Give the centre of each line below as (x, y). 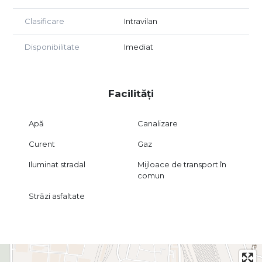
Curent (42, 144)
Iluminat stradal (57, 164)
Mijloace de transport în (182, 164)
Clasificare (44, 21)
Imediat (139, 46)
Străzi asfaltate (56, 196)
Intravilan (141, 21)
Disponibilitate (52, 46)
